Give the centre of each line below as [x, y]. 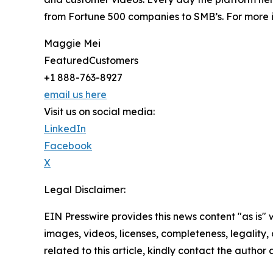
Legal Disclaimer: [85, 189]
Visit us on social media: [99, 111]
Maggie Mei [72, 43]
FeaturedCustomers [91, 60]
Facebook [68, 145]
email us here [75, 94]
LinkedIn [65, 128]
